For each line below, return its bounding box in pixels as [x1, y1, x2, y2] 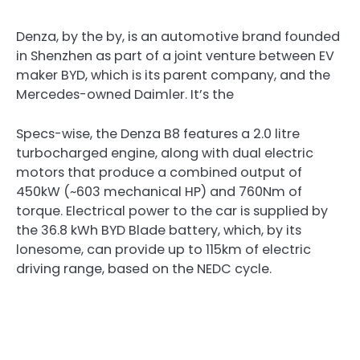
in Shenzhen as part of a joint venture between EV [16, 47, 334, 66]
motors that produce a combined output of [16, 162, 302, 182]
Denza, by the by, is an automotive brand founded [16, 27, 340, 47]
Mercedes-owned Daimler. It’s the [16, 85, 234, 104]
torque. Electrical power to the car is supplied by [16, 201, 328, 220]
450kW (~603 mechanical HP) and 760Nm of [16, 182, 302, 201]
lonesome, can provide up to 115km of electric [16, 239, 311, 259]
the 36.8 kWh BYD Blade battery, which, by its [16, 220, 301, 239]
